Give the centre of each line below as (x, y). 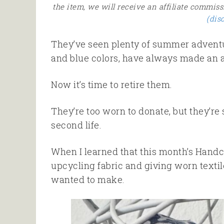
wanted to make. (88, 179)
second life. (76, 125)
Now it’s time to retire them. (112, 84)
